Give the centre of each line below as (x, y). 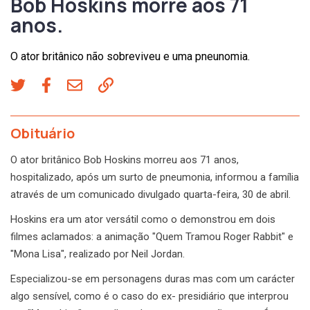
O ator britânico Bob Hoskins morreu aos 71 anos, (125, 160)
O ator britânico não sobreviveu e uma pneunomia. (130, 56)
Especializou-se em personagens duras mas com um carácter (153, 279)
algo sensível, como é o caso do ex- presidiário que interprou (149, 297)
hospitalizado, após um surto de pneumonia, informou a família (155, 177)
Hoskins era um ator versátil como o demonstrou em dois (143, 220)
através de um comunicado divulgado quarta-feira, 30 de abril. (151, 195)
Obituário (43, 134)
